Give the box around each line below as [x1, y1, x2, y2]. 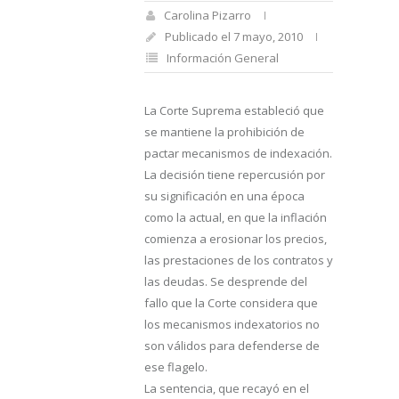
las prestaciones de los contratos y [144, 252, 333, 268]
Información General [167, 50, 279, 66]
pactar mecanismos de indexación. [144, 145, 332, 161]
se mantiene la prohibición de [144, 124, 305, 140]
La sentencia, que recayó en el [144, 380, 309, 396]
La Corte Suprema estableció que [144, 102, 324, 118]
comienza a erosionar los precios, [144, 231, 327, 247]
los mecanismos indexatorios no [144, 316, 320, 332]
